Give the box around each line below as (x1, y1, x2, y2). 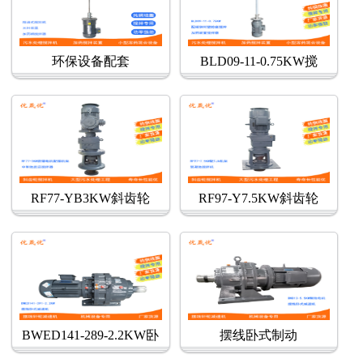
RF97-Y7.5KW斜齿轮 (199, 191, 319, 206)
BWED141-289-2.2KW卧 (22, 328, 160, 343)
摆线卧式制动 (220, 328, 298, 343)
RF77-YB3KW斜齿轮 (31, 191, 151, 206)
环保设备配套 (51, 54, 130, 69)
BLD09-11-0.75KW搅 (199, 54, 318, 69)
